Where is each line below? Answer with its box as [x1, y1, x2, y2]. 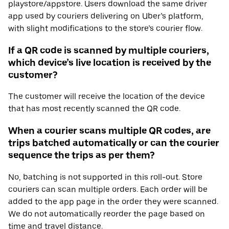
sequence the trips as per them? [8, 149, 155, 162]
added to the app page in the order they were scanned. [8, 196, 218, 207]
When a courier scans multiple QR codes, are [8, 125, 211, 137]
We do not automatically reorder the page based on [8, 209, 205, 219]
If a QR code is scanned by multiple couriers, [8, 44, 209, 56]
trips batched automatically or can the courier [8, 137, 219, 149]
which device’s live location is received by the [8, 56, 211, 68]
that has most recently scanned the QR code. [8, 104, 180, 114]
